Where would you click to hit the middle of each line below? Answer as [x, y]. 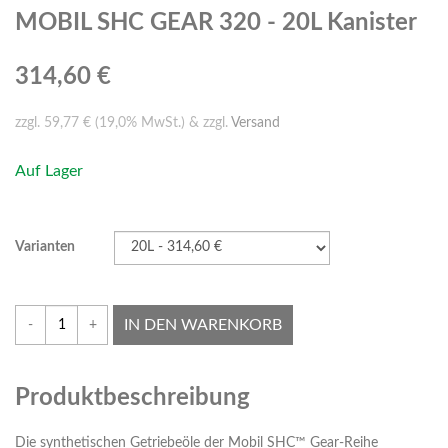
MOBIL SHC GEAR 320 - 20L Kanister [216, 23]
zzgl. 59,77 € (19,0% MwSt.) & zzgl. [123, 123]
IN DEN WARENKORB [203, 325]
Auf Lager [49, 171]
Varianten [45, 247]
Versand [255, 123]
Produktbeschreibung [132, 398]
